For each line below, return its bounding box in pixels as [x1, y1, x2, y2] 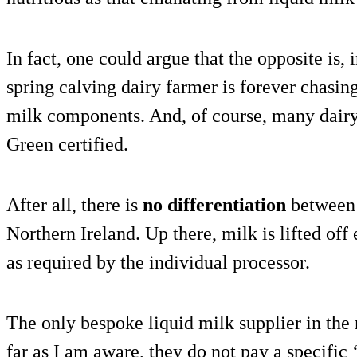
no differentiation [138, 194, 286, 216]
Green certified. [6, 134, 128, 155]
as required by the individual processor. [6, 252, 310, 273]
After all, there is [6, 194, 138, 216]
